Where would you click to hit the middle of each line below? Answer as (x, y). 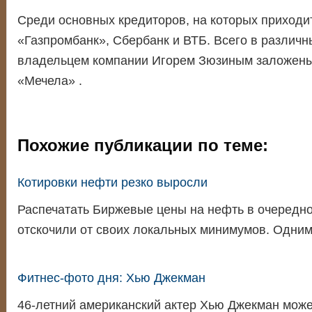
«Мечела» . (49, 81)
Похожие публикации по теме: (142, 145)
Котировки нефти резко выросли (112, 182)
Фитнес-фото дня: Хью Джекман (111, 278)
